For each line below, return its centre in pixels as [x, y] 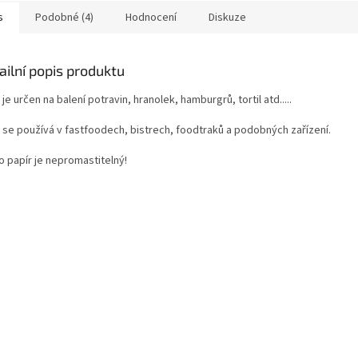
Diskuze [227, 18]
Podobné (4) [64, 18]
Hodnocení [151, 18]
